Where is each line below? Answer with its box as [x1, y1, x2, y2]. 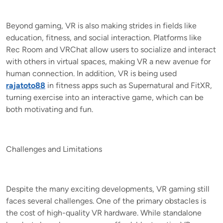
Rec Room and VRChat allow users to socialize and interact [6, 44, 216, 54]
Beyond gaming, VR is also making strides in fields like [6, 20, 197, 30]
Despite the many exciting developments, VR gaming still [6, 184, 210, 194]
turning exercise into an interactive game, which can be [6, 92, 204, 102]
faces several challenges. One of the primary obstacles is [6, 196, 206, 206]
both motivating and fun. [6, 104, 93, 114]
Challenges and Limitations [6, 144, 102, 154]
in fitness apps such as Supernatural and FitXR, [45, 80, 212, 90]
